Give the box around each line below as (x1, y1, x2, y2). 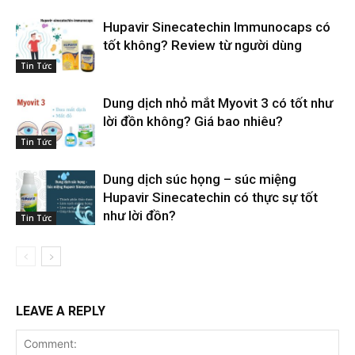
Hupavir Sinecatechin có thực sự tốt (103, 189, 318, 205)
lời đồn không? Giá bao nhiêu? (103, 113, 283, 129)
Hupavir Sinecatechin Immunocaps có (103, 18, 330, 35)
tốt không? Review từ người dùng (103, 36, 302, 53)
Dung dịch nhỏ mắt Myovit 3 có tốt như (103, 94, 333, 111)
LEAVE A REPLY (16, 303, 105, 319)
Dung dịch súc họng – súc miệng (103, 170, 296, 187)
